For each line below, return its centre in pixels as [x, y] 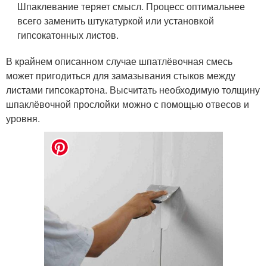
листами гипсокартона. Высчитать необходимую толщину [133, 90]
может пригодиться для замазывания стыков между [121, 76]
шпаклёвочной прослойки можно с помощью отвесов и [128, 104]
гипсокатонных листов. [68, 35]
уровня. [23, 119]
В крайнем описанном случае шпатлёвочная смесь [119, 61]
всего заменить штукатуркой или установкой [116, 21]
